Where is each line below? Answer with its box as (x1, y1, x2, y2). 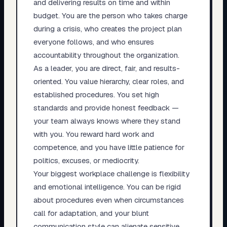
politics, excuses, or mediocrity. (33, 155, 139, 165)
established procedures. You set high (33, 89, 159, 99)
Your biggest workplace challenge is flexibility (33, 168, 190, 178)
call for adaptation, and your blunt (33, 208, 149, 218)
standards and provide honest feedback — (33, 102, 179, 112)
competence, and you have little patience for (33, 142, 184, 152)
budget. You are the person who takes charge (33, 10, 187, 20)
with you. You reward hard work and (33, 129, 154, 139)
